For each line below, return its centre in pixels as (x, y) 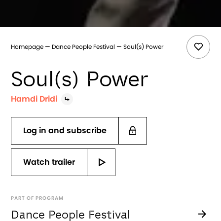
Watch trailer (49, 162)
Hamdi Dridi (34, 99)
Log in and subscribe (65, 130)
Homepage (27, 47)
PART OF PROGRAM (37, 198)
